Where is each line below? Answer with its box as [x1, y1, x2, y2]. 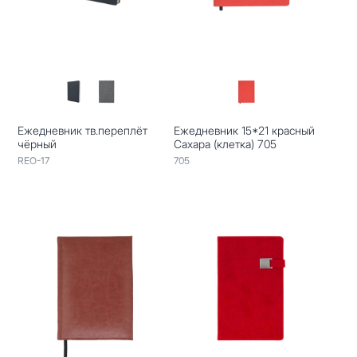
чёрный [18, 136, 57, 151]
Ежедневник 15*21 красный [173, 123, 315, 137]
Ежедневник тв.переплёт [18, 123, 148, 137]
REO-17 [18, 154, 50, 167]
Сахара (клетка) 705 [173, 136, 277, 151]
